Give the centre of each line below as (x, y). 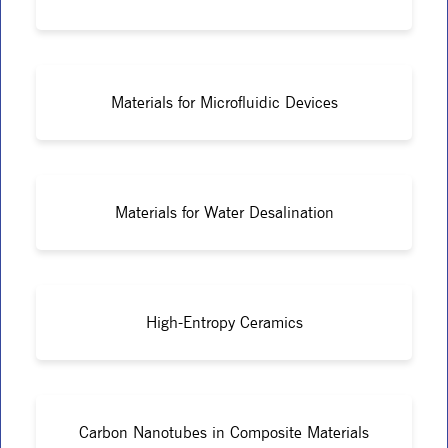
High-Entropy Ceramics (224, 322)
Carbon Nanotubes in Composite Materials (224, 432)
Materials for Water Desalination (224, 212)
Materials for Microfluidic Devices (224, 102)
